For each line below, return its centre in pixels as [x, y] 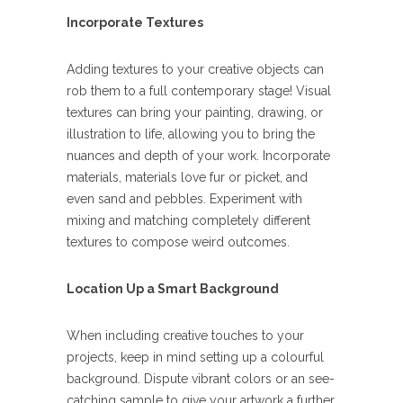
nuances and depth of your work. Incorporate [198, 156]
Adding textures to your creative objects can [195, 69]
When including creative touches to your [185, 336]
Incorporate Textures [135, 22]
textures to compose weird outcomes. [178, 242]
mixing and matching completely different [188, 220]
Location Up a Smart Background [173, 289]
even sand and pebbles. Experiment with [184, 199]
